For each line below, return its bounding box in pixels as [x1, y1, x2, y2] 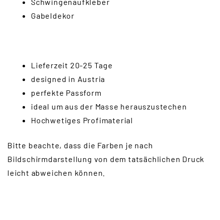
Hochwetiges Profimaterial [31, 115, 133, 125]
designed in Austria [31, 74, 106, 84]
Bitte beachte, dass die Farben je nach [7, 140, 153, 150]
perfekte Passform [31, 88, 102, 98]
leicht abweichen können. [7, 167, 106, 177]
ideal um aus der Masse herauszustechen [31, 102, 187, 111]
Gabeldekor [31, 10, 75, 20]
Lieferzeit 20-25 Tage [31, 60, 113, 70]
